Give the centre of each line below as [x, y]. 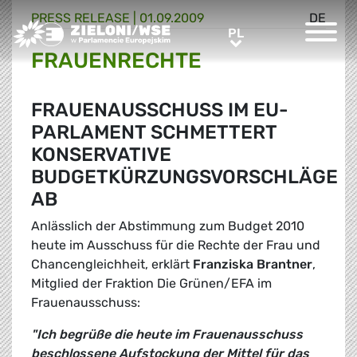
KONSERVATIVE [101, 155]
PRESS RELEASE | [85, 18]
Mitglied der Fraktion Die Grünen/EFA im [151, 284]
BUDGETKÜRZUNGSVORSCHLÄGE [184, 177]
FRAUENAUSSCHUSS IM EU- [160, 110]
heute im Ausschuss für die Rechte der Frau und [176, 245]
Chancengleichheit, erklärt [112, 265]
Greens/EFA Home [66, 28]
